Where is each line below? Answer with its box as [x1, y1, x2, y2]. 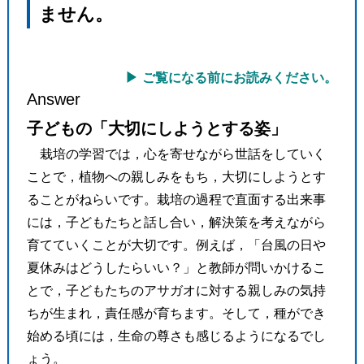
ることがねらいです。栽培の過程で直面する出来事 [26, 192, 326, 206]
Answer [26, 89, 80, 108]
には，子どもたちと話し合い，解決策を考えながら [26, 214, 326, 229]
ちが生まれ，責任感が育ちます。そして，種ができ [26, 305, 326, 320]
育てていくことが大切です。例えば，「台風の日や [26, 237, 326, 252]
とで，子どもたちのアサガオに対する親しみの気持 [26, 283, 326, 297]
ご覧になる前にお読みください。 [142, 70, 338, 84]
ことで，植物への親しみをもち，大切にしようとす [26, 169, 326, 184]
